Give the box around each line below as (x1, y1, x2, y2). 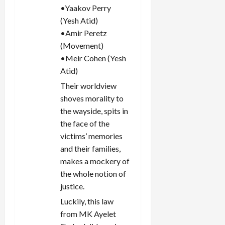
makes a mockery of (60, 156, 130, 166)
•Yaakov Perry (60, 3, 111, 13)
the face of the (60, 118, 109, 128)
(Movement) (60, 40, 103, 50)
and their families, (60, 143, 121, 153)
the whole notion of (60, 168, 126, 178)
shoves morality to (60, 93, 124, 103)
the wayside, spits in (60, 105, 128, 116)
